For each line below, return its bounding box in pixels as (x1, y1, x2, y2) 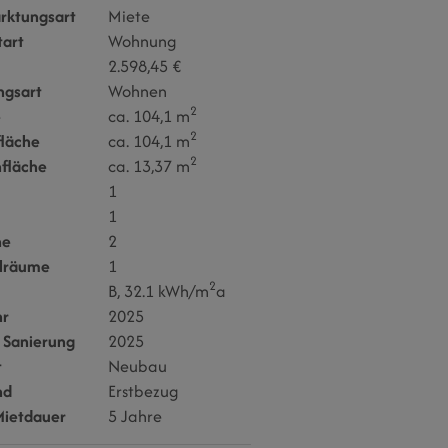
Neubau (108, 354, 168, 378)
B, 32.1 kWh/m (108, 279, 210, 303)
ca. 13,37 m (108, 154, 191, 178)
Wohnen (108, 79, 168, 103)
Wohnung (108, 29, 178, 53)
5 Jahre (108, 404, 163, 428)
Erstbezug (108, 379, 180, 403)
